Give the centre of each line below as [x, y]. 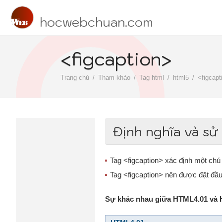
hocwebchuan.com [96, 22]
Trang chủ [75, 78]
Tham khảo [114, 78]
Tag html [152, 78]
